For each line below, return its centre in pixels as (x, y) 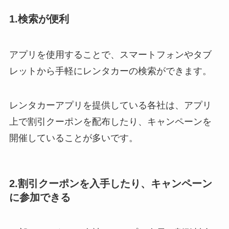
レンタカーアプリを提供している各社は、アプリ (110, 106)
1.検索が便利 (39, 19)
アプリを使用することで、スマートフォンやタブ (110, 54)
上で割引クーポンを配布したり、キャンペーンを (110, 122)
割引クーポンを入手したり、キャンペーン (115, 183)
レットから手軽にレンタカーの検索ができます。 (110, 71)
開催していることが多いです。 (73, 138)
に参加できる (40, 197)
